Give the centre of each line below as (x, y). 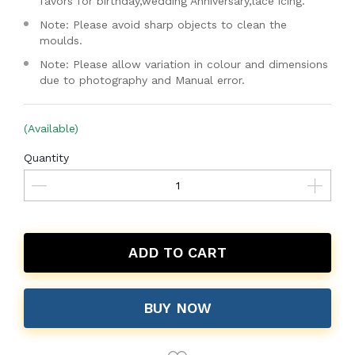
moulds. (61, 40)
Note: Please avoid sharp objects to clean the (163, 25)
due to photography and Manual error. (142, 80)
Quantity (46, 158)
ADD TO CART (177, 252)
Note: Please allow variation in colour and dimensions (184, 64)
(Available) (51, 128)
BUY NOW (177, 308)
